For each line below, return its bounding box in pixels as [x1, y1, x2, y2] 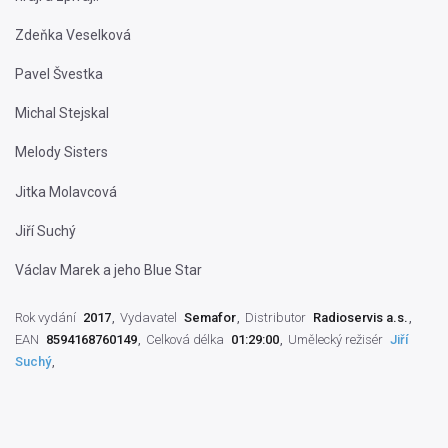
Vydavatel [120, 309, 177, 325]
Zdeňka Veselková [15, 26, 131, 43]
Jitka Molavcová [15, 183, 117, 200]
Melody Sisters [15, 144, 108, 161]
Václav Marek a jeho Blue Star [15, 261, 202, 278]
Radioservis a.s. [313, 309, 408, 325]
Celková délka [146, 331, 224, 347]
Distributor [245, 309, 306, 325]
